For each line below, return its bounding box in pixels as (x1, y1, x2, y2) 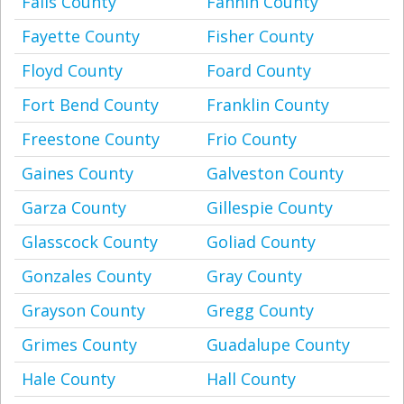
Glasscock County (22, 231, 158, 252)
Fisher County (207, 25, 314, 47)
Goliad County (207, 231, 316, 252)
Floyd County (22, 60, 123, 81)
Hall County (207, 368, 296, 390)
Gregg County (207, 299, 314, 321)
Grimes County (22, 334, 137, 355)
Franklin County (207, 94, 329, 115)
